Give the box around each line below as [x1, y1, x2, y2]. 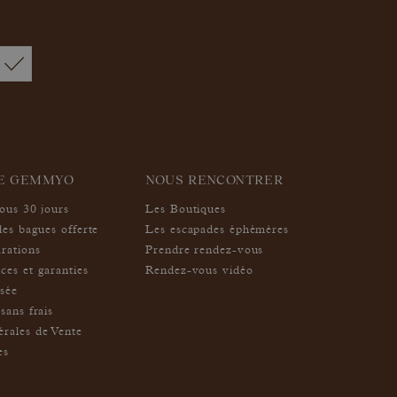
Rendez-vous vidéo [145, 265, 253, 277]
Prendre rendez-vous [145, 245, 264, 257]
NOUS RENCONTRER [145, 171, 284, 187]
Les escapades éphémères [145, 224, 289, 237]
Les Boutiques [145, 204, 226, 216]
